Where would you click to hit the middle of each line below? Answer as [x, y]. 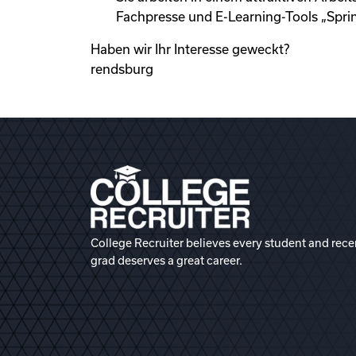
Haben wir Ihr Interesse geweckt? [190, 49]
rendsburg [122, 69]
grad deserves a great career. [166, 261]
